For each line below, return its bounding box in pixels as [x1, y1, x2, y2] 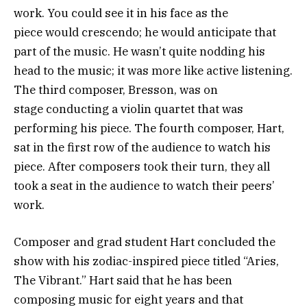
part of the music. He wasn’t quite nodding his [14, 43, 265, 59]
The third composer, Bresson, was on [14, 82, 218, 97]
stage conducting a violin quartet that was [14, 101, 243, 116]
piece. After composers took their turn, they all [14, 158, 270, 174]
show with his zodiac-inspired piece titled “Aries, [14, 253, 279, 269]
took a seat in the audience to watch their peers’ [14, 177, 275, 193]
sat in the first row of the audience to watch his [14, 139, 271, 155]
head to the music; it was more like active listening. [14, 62, 293, 78]
